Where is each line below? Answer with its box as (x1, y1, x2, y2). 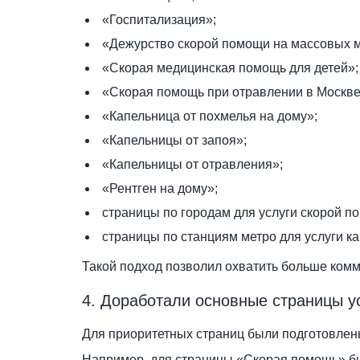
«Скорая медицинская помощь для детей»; (102, 61, 358, 75)
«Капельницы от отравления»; (102, 157, 283, 171)
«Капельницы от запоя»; (102, 133, 247, 147)
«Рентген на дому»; (102, 182, 218, 195)
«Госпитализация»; (102, 13, 216, 27)
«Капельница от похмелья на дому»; (102, 109, 317, 123)
